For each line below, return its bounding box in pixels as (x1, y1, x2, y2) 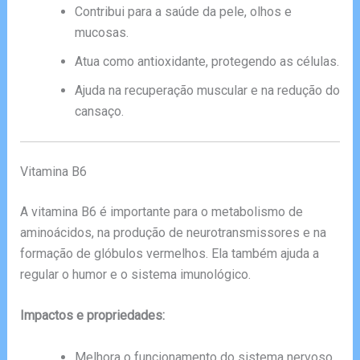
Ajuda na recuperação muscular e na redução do (74, 82, 340, 98)
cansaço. (74, 103, 124, 119)
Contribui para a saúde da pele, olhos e (74, 3, 292, 19)
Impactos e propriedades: (19, 308, 165, 324)
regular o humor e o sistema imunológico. (19, 266, 251, 282)
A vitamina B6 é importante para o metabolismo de (19, 203, 303, 219)
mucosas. (74, 24, 129, 40)
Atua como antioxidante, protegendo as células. (74, 53, 339, 69)
